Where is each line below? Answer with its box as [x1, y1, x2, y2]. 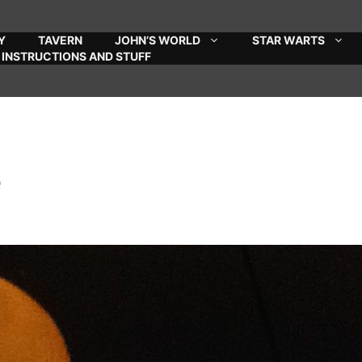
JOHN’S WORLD [115, 33, 200, 47]
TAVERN [38, 33, 82, 47]
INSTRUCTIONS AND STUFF [2, 49, 151, 63]
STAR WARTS [252, 33, 325, 47]
